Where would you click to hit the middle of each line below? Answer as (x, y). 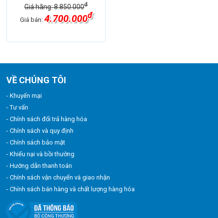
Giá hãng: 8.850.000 (54, 7)
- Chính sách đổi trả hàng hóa (47, 119)
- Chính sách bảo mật (36, 142)
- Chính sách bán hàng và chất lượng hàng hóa (71, 189)
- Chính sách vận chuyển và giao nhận (58, 177)
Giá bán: (32, 20)
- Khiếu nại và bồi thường (41, 154)
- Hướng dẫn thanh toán (39, 165)
